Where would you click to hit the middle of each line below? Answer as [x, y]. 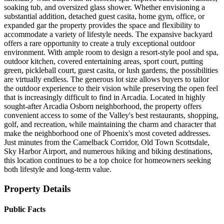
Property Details [37, 188]
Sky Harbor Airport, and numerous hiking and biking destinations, [108, 151]
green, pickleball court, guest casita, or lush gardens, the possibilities [111, 70]
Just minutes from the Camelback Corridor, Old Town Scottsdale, [107, 142]
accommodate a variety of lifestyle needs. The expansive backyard [108, 34]
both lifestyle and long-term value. [58, 169]
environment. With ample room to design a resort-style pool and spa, [111, 52]
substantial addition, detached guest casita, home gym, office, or [104, 16]
